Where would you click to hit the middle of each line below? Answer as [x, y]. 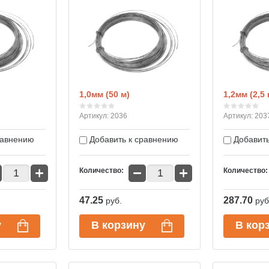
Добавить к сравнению [133, 139]
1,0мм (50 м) [104, 94]
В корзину [118, 225]
